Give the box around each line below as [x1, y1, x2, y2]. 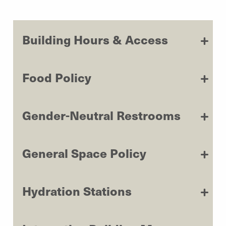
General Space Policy [22, 144, 146, 161]
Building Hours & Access [22, 30, 168, 48]
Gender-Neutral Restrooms [22, 106, 181, 124]
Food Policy [22, 68, 91, 86]
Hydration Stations [22, 182, 132, 199]
